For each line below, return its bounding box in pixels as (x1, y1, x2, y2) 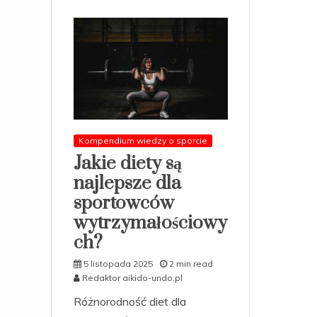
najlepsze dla (74, 172, 181, 196)
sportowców (74, 192, 174, 216)
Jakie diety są (74, 152, 182, 176)
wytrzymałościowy (74, 212, 227, 236)
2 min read (169, 258, 213, 270)
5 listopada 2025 (83, 258, 153, 270)
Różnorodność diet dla (74, 294, 186, 309)
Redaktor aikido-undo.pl (82, 272, 183, 284)
